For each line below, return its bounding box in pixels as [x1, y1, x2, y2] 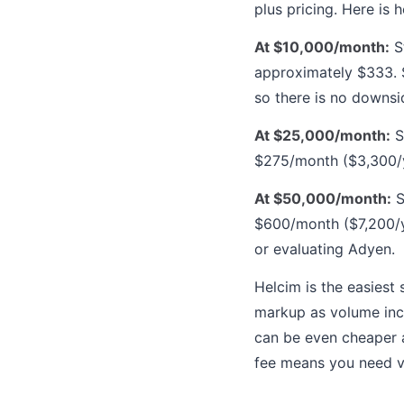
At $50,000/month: [254, 188, 391, 207]
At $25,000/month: [254, 125, 390, 144]
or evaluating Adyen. [254, 239, 395, 258]
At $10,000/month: [254, 37, 390, 56]
